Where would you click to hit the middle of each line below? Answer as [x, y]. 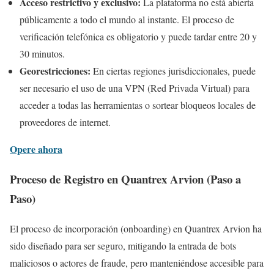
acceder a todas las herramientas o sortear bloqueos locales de [138, 105]
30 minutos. [42, 54]
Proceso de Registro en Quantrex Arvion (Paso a [125, 179]
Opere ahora [36, 149]
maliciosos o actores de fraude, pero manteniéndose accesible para [137, 262]
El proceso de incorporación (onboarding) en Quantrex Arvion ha [136, 228]
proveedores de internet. [65, 122]
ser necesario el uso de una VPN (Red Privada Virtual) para [135, 88]
